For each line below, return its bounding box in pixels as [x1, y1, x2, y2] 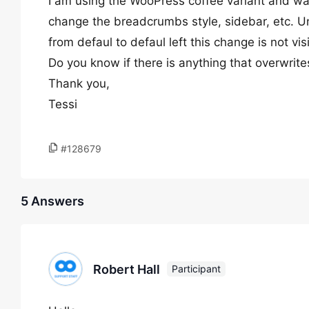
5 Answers [21, 194, 84, 208]
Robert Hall [93, 261, 160, 277]
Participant [172, 263, 221, 275]
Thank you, [48, 77, 110, 90]
